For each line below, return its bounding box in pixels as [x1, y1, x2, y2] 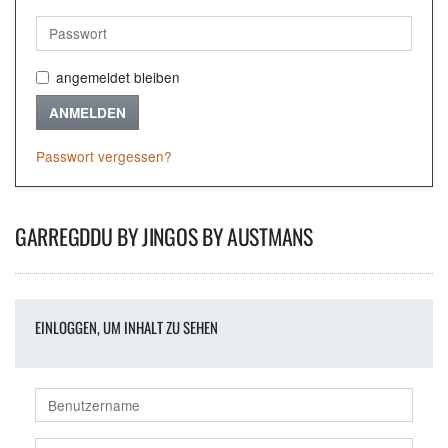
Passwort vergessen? [36, 145, 172, 166]
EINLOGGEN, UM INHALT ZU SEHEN [35, 315, 218, 338]
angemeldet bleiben [56, 66, 180, 87]
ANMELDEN [49, 102, 126, 122]
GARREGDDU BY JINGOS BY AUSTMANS [15, 219, 313, 252]
